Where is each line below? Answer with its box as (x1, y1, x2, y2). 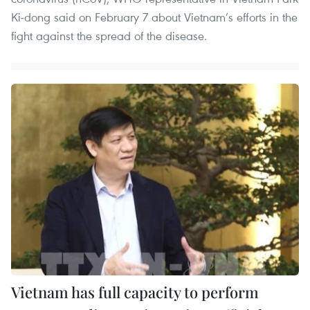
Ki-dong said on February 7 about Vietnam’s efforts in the (11, 8, 298, 25)
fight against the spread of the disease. (11, 27, 207, 44)
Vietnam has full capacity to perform (11, 282, 259, 303)
